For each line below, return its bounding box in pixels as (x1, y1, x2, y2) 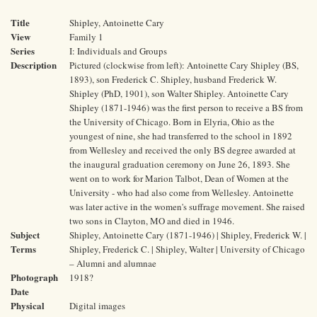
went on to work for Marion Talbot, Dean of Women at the (69, 172, 289, 185)
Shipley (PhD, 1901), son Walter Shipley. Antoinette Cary (69, 87, 289, 100)
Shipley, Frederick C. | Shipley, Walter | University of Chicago (69, 243, 305, 255)
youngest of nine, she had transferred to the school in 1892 (69, 129, 292, 142)
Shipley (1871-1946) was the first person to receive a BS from (69, 101, 303, 114)
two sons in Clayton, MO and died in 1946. (69, 214, 234, 227)
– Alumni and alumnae (69, 257, 156, 270)
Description (11, 58, 57, 71)
